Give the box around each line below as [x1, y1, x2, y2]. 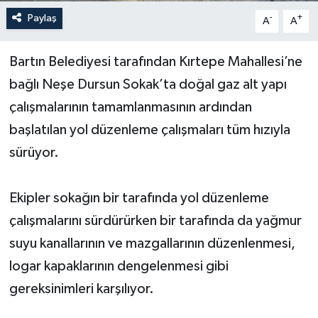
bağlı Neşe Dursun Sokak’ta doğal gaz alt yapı [9, 77, 287, 92]
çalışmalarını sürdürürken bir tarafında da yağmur [9, 213, 302, 228]
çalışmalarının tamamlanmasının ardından [9, 99, 252, 114]
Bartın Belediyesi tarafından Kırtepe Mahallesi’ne [9, 54, 302, 69]
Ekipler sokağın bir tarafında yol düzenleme [9, 190, 269, 205]
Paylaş [27, 12, 57, 23]
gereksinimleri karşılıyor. [9, 281, 154, 296]
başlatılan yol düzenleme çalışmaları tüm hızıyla [9, 122, 290, 137]
